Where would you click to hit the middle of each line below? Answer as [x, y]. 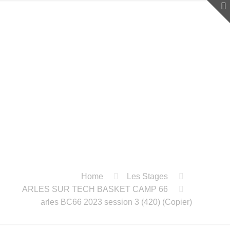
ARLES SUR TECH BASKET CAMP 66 [95, 189]
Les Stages [148, 176]
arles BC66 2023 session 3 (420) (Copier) [116, 202]
